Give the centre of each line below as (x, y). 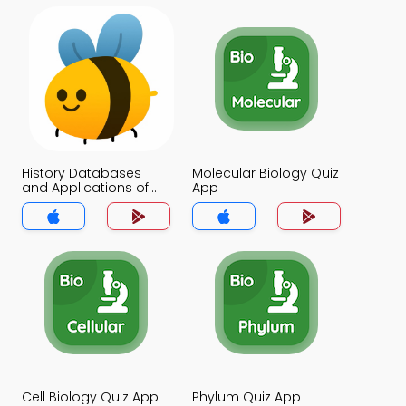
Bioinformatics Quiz (84, 202)
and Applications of (85, 188)
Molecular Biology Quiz (266, 173)
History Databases (82, 173)
